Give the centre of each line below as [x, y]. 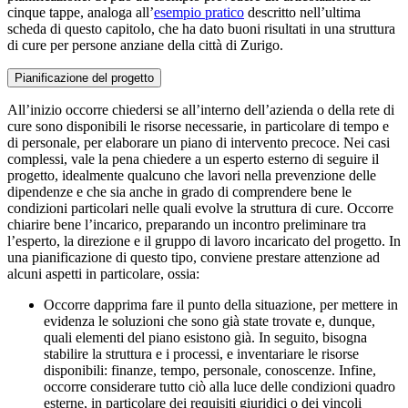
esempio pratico [199, 12]
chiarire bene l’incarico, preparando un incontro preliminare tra [187, 224]
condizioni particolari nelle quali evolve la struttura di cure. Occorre [200, 208]
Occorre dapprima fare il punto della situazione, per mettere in [221, 304]
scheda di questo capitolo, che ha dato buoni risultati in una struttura [201, 28]
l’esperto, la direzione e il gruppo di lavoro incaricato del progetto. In [204, 240]
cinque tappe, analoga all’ [81, 12]
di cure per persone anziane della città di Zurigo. [145, 45]
